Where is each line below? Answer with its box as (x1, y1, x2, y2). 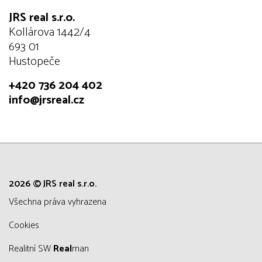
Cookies (14, 218, 39, 233)
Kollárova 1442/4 (9, 23, 91, 42)
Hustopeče (9, 52, 60, 71)
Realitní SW (14, 241, 53, 257)
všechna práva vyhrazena (14, 194, 106, 210)
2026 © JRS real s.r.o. (9, 176, 96, 192)
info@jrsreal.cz (9, 91, 84, 110)
